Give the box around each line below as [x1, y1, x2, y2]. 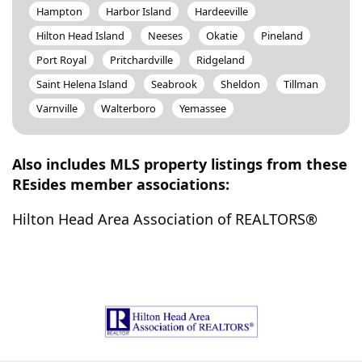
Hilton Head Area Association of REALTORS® [12, 209, 318, 229]
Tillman [284, 77, 318, 91]
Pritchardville [110, 53, 173, 67]
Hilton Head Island [36, 28, 124, 43]
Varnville [36, 101, 78, 116]
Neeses [148, 28, 183, 43]
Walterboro [101, 101, 156, 116]
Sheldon [221, 77, 260, 91]
